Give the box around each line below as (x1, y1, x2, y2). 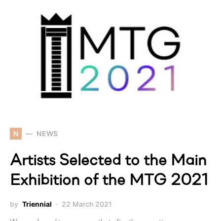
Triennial (22, 199, 52, 208)
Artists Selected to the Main (10, 153, 207, 169)
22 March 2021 (62, 199, 112, 208)
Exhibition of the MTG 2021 (10, 173, 209, 189)
